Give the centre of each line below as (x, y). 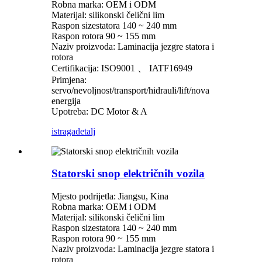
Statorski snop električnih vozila (128, 174)
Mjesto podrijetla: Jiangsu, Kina (110, 196)
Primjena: (69, 80)
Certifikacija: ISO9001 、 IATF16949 (122, 68)
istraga (63, 131)
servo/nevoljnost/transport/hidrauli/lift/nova (130, 90)
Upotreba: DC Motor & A (99, 111)
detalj (85, 131)
